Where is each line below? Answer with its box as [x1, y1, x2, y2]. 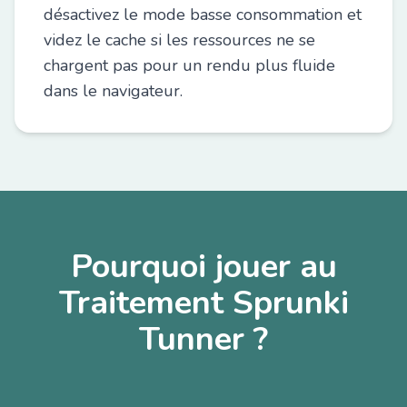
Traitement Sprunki [58, 281, 349, 325]
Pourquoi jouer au [70, 244, 337, 289]
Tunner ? [139, 317, 268, 362]
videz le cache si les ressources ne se [44, 29, 315, 51]
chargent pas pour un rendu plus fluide [44, 55, 335, 76]
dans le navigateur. [44, 80, 183, 102]
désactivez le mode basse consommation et [44, 4, 362, 25]
